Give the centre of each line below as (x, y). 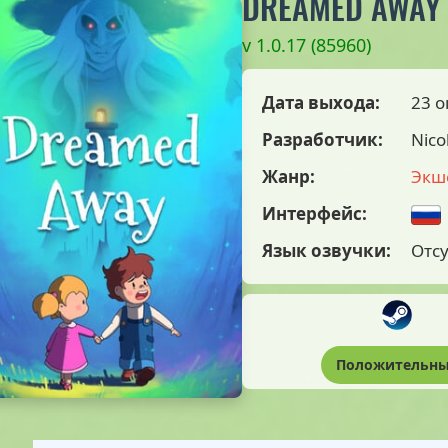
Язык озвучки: (326, 250)
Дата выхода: (321, 102)
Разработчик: (322, 139)
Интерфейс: (314, 213)
